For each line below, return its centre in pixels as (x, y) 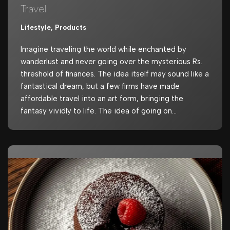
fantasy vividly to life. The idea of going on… (100, 111)
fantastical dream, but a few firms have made (100, 86)
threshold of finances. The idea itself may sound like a (115, 74)
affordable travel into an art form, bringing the (102, 98)
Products (71, 27)
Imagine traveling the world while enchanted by (103, 49)
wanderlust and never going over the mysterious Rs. (111, 61)
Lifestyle (36, 27)
